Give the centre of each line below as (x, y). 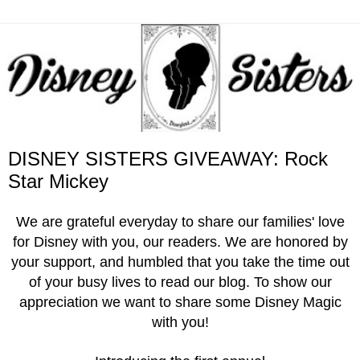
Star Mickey (58, 182)
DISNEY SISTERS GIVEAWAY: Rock (168, 159)
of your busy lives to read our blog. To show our (180, 282)
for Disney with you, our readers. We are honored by (180, 242)
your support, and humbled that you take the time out (180, 262)
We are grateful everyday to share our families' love (180, 222)
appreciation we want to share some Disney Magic (180, 303)
